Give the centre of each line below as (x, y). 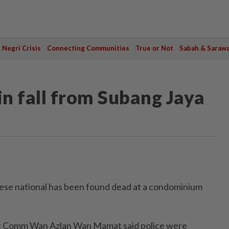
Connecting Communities (88, 48)
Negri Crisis (21, 48)
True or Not (154, 48)
